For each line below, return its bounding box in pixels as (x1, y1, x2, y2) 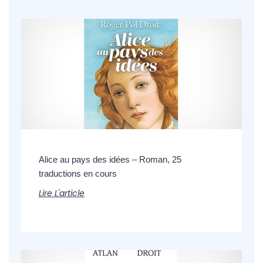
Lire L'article (38, 187, 85, 200)
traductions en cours (38, 168, 117, 179)
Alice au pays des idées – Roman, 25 (38, 154, 181, 165)
